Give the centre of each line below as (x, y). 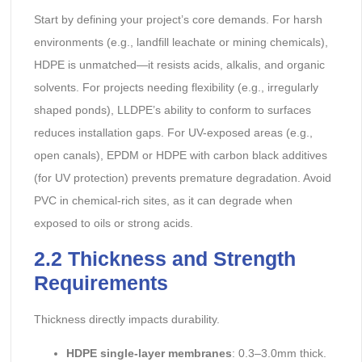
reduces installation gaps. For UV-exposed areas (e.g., (173, 133)
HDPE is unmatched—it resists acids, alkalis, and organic (179, 65)
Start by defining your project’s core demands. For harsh (178, 20)
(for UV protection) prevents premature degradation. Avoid (182, 178)
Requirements (101, 282)
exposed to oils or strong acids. (113, 223)
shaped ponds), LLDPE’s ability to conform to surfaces (172, 110)
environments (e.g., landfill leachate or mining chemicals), (181, 42)
